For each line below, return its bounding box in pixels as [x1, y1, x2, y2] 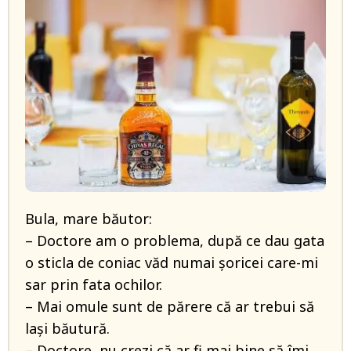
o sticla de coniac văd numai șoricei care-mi [25, 253, 318, 273]
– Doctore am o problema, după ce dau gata [25, 231, 324, 251]
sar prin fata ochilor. [25, 275, 162, 295]
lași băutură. [25, 319, 110, 338]
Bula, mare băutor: [25, 209, 152, 229]
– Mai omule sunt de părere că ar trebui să [25, 297, 314, 317]
